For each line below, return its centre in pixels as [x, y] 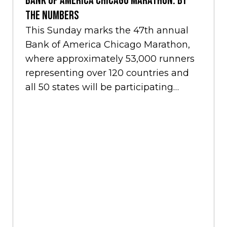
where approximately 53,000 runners [110, 59]
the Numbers [52, 15]
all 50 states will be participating [99, 87]
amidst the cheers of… [75, 101]
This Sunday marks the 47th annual [107, 30]
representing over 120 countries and [107, 73]
